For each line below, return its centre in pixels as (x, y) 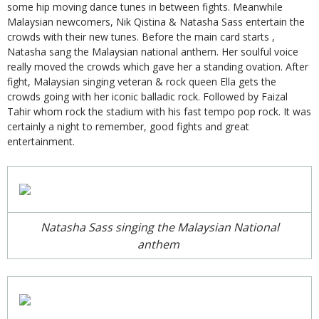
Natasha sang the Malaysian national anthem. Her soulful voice (153, 51)
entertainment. (41, 141)
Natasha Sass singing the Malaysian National (159, 227)
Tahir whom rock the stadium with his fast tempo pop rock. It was (159, 111)
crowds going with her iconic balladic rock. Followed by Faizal (147, 96)
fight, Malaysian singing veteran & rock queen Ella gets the (142, 81)
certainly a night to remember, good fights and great (128, 126)
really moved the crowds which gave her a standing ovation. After (158, 66)
